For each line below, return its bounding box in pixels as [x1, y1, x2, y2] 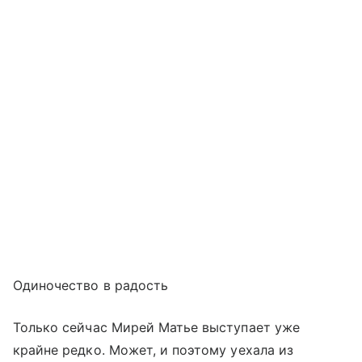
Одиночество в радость [13, 276, 169, 293]
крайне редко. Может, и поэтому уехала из [13, 341, 293, 358]
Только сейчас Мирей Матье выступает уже [13, 318, 300, 335]
